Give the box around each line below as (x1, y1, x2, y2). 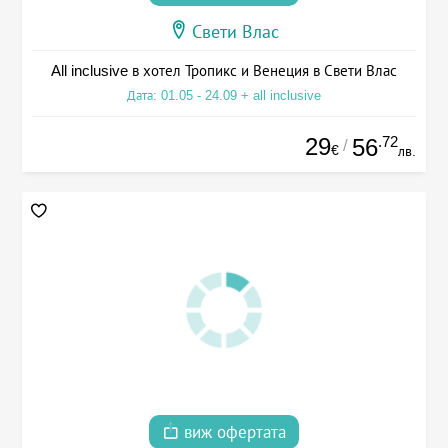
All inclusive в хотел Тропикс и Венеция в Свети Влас (51, 62, 397, 80)
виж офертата (179, 422, 286, 442)
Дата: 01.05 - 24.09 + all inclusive (127, 88, 321, 104)
